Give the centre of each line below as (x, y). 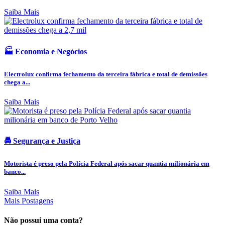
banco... (15, 172)
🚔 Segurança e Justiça (42, 141)
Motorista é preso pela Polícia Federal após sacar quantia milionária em (107, 164)
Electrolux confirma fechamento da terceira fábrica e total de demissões (106, 74)
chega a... (17, 82)
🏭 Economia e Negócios (45, 51)
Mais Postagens (29, 200)
